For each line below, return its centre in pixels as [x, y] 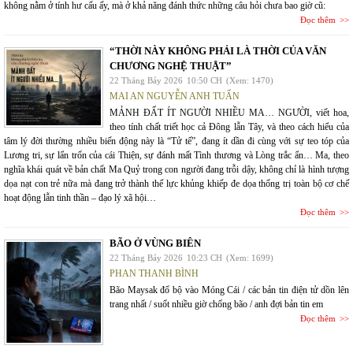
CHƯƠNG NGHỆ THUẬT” [171, 66]
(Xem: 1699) [250, 258]
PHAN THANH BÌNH [154, 273]
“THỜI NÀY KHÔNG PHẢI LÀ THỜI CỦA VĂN [218, 51]
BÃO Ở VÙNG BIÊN [155, 243]
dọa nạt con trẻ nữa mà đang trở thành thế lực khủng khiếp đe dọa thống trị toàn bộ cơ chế [176, 184]
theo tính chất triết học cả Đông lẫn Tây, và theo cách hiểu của [229, 127]
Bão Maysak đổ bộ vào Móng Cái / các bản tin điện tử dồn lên [229, 290]
